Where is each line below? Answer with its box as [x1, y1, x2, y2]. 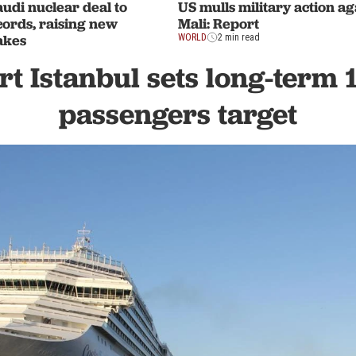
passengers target [59, 96, 297, 132]
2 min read [218, 32, 260, 43]
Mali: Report [178, 14, 259, 33]
